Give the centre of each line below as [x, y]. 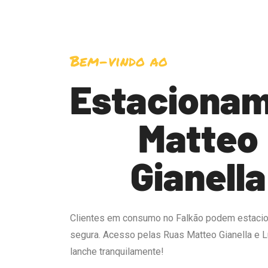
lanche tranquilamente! [117, 252]
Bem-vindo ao [119, 61]
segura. [86, 235]
